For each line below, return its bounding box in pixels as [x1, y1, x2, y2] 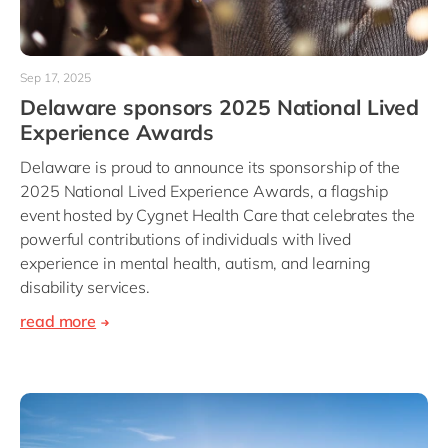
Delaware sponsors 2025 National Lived [20, 94, 420, 121]
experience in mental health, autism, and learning [20, 253, 372, 274]
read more [20, 311, 97, 332]
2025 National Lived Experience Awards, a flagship [20, 181, 389, 202]
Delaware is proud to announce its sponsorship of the [20, 157, 400, 178]
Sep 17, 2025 [20, 70, 91, 86]
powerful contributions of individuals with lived [20, 229, 352, 250]
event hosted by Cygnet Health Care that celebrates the [20, 205, 415, 226]
